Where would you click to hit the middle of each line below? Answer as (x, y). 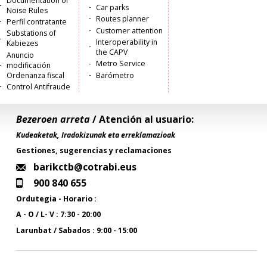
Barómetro (115, 75)
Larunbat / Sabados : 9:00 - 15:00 (77, 230)
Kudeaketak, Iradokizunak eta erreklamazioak (96, 135)
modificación (29, 65)
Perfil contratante (37, 21)
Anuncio (21, 55)
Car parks (112, 7)
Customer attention (129, 30)
